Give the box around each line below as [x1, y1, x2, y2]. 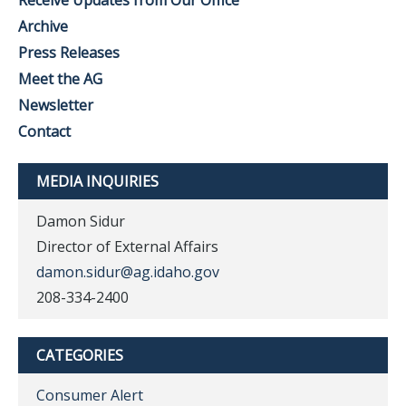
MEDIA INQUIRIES [36, 171, 159, 191]
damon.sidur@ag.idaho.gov [36, 262, 219, 282]
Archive [18, 16, 68, 36]
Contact [18, 121, 71, 141]
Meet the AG [18, 69, 102, 89]
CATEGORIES [36, 345, 123, 365]
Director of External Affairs [36, 237, 218, 256]
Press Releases [18, 43, 120, 63]
